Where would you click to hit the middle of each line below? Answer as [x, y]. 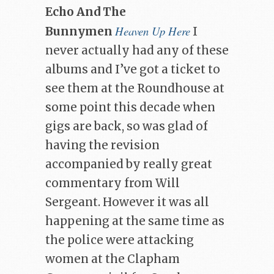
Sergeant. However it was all [127, 202]
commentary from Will [113, 183]
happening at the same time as [135, 221]
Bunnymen [79, 32]
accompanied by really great [129, 165]
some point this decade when [130, 108]
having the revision [102, 146]
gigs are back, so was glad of [127, 127]
